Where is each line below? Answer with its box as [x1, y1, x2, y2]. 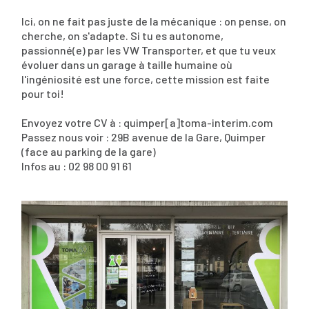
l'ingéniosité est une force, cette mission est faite [21, 72, 270, 86]
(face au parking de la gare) [21, 145, 156, 158]
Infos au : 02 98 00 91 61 [21, 159, 132, 172]
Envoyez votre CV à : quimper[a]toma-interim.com [21, 116, 273, 129]
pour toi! [21, 87, 64, 100]
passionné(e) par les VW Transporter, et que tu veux [21, 43, 276, 57]
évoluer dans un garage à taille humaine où [21, 58, 232, 71]
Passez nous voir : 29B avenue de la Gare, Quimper [21, 130, 266, 143]
